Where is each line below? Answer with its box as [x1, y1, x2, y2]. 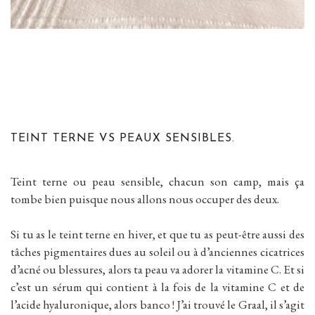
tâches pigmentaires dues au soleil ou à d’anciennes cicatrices [11, 244, 304, 260]
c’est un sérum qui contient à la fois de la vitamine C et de [11, 279, 304, 295]
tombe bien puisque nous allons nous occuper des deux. [11, 191, 279, 207]
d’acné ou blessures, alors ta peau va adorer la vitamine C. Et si [11, 262, 304, 278]
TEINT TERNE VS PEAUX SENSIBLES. [11, 133, 235, 145]
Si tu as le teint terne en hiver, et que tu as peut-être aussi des [11, 226, 304, 243]
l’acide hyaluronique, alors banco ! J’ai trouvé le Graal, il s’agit [11, 297, 304, 313]
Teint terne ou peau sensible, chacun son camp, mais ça [11, 174, 304, 190]
